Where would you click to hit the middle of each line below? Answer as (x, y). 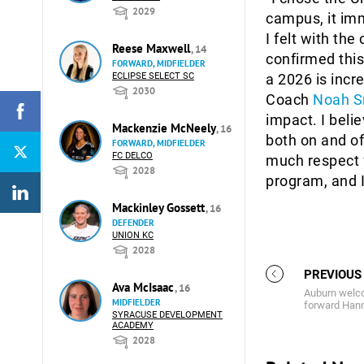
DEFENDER (133, 223)
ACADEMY (133, 325)
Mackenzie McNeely (165, 128)
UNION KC (133, 235)
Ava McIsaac (145, 287)
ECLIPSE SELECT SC (153, 76)
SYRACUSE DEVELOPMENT (167, 315)
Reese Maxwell (153, 48)
